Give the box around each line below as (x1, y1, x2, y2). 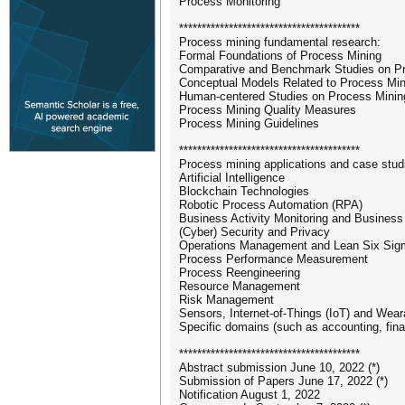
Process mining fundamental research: (179, 35, 381, 49)
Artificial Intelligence (179, 171, 285, 184)
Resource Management (179, 279, 300, 293)
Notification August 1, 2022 (179, 388, 320, 401)
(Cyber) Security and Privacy (179, 225, 330, 239)
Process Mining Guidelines (179, 117, 319, 130)
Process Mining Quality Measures (179, 103, 356, 117)
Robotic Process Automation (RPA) (179, 198, 363, 212)
